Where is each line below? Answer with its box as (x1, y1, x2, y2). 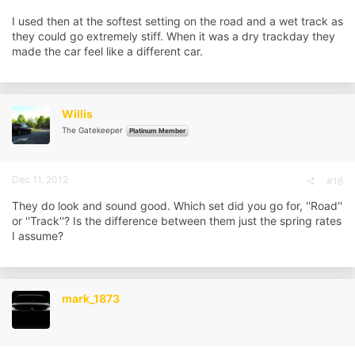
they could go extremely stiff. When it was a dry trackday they (12, 29, 335, 43)
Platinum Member (129, 126, 185, 135)
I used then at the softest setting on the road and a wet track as (12, 13, 343, 28)
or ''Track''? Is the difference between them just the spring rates (12, 213, 342, 227)
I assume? (12, 228, 63, 242)
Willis (62, 106, 93, 120)
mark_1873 (62, 291, 120, 305)
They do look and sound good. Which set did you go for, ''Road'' (12, 198, 342, 212)
